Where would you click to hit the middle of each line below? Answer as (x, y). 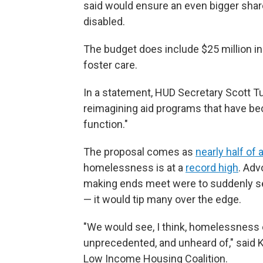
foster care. (110, 65)
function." (106, 124)
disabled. (104, 22)
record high (212, 168)
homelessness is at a (134, 168)
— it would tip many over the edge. (162, 200)
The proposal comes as (139, 152)
